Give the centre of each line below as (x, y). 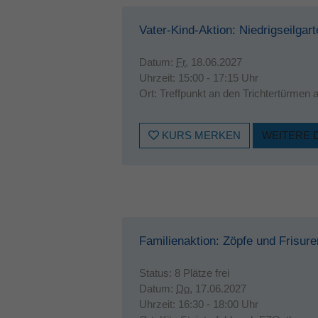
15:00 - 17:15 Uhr (218, 78)
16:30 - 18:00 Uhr (218, 304)
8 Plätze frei (202, 273)
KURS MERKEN (200, 135)
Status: (157, 273)
